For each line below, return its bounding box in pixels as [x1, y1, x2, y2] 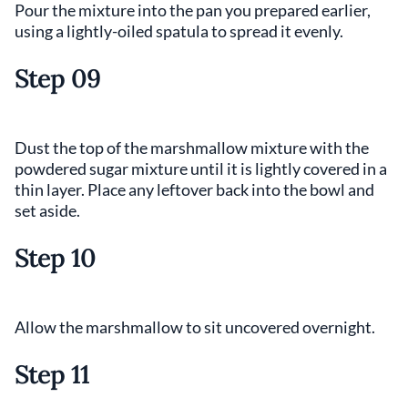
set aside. [15, 200, 80, 221]
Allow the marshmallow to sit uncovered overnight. [15, 317, 375, 338]
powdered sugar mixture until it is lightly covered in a [15, 158, 387, 179]
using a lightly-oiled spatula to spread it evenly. [15, 21, 343, 42]
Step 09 [15, 62, 101, 96]
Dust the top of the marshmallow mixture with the [15, 138, 369, 158]
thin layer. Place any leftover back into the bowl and [15, 179, 374, 200]
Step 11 [15, 358, 90, 392]
